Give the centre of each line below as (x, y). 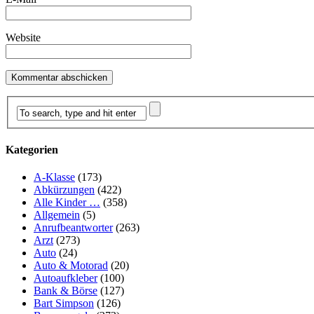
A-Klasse (54, 177)
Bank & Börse (66, 291)
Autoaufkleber (66, 278)
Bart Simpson (64, 303)
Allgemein (57, 215)
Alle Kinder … (67, 203)
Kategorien (32, 150)
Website (23, 38)
